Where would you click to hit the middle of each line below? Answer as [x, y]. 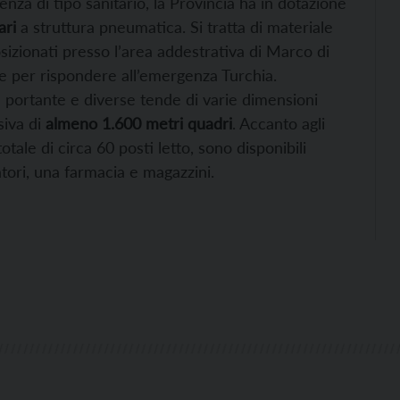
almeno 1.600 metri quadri [139, 123]
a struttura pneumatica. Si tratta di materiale [175, 26]
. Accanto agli [279, 123]
